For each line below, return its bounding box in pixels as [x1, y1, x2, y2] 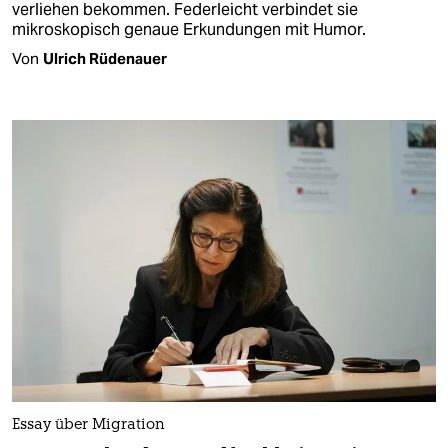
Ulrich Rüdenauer [43, 48, 167, 68]
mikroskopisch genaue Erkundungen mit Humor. [12, 18, 366, 40]
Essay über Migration [12, 417, 165, 433]
